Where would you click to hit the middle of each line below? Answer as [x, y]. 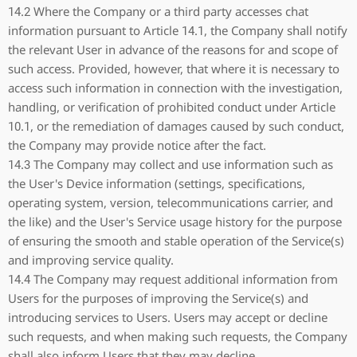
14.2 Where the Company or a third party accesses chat [158, 11]
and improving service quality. [91, 260]
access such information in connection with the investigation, [175, 88]
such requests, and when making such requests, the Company [178, 336]
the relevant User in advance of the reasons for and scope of [173, 49]
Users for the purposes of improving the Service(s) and [158, 298]
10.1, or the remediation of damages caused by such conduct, [176, 126]
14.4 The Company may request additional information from [173, 279]
